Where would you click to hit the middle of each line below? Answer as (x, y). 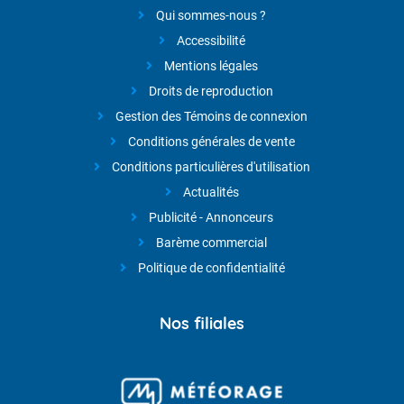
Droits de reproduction (211, 91)
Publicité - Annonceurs (211, 217)
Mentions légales (211, 66)
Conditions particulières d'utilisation (211, 167)
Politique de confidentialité (211, 268)
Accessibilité (211, 41)
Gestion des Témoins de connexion (211, 116)
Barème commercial (211, 243)
